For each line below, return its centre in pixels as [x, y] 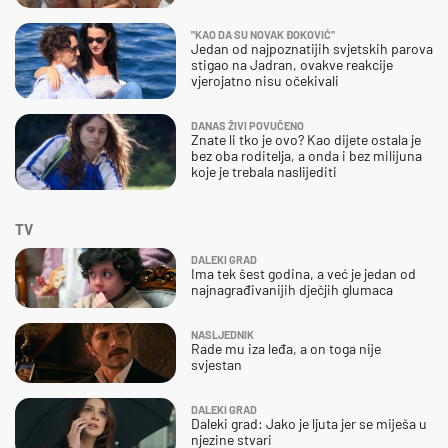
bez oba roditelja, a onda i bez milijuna [306, 155]
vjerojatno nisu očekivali [265, 80]
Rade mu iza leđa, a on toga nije [286, 348]
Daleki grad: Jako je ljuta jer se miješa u [309, 423]
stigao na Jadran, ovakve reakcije [292, 64]
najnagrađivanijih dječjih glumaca [292, 289]
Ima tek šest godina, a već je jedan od [303, 273]
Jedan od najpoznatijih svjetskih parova [312, 48]
